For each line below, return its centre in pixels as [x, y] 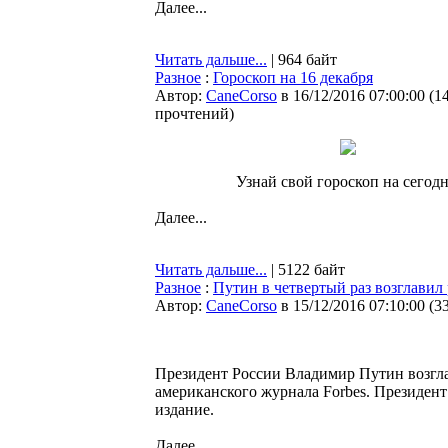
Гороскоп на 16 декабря [293, 77]
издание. [184, 409]
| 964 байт [302, 59]
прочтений [192, 113]
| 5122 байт [306, 269]
